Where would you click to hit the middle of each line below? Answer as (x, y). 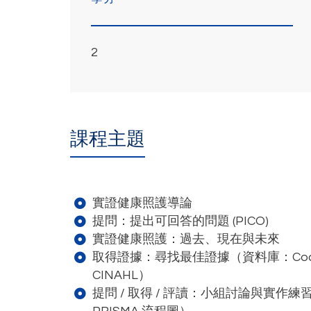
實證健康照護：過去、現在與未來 (186, 239)
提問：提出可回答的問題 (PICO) (181, 221)
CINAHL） (122, 276)
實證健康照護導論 (143, 203)
